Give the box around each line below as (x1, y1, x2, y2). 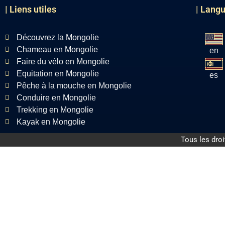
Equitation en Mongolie (16, 69, 99, 78)
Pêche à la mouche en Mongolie (16, 81, 132, 90)
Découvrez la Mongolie (16, 33, 99, 42)
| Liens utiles (5, 4, 56, 15)
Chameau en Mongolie (16, 45, 98, 54)
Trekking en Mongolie (16, 105, 93, 114)
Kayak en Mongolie (16, 118, 85, 126)
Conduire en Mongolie (16, 93, 96, 102)
